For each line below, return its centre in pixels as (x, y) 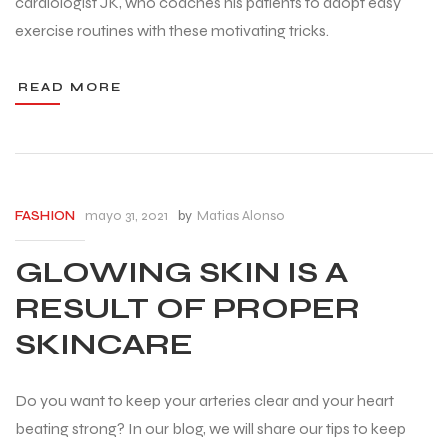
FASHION (45, 216)
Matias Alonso (241, 216)
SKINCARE (104, 343)
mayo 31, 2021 (126, 216)
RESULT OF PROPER (187, 307)
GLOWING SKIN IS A (181, 271)
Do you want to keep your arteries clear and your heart (204, 401)
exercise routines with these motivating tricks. (172, 31)
